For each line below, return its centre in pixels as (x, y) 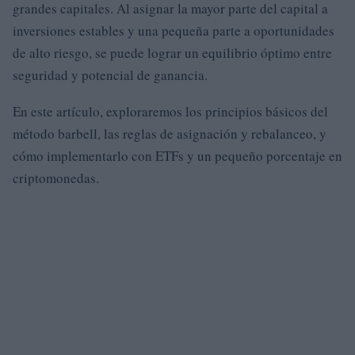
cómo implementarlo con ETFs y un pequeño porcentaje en (177, 156)
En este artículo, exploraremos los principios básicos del (170, 112)
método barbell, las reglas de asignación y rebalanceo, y (170, 134)
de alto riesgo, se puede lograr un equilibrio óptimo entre (172, 53)
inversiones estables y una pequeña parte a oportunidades (174, 31)
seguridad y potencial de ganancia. (110, 75)
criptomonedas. (56, 178)
